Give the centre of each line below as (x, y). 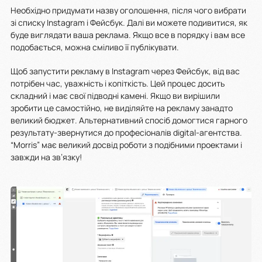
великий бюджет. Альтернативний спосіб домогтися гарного (129, 120)
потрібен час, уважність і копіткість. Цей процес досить (118, 84)
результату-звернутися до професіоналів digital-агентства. (126, 133)
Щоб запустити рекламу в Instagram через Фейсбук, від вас (125, 71)
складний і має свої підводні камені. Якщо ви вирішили (115, 96)
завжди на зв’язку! (46, 157)
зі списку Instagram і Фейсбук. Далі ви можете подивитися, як (129, 23)
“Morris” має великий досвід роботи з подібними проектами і (126, 145)
